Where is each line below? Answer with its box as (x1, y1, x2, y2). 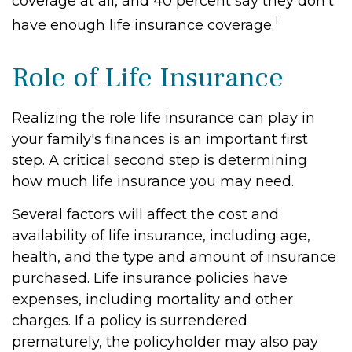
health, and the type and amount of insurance (12, 248, 336, 266)
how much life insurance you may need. (12, 173, 294, 190)
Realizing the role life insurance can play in (12, 109, 315, 126)
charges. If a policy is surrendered (12, 312, 247, 329)
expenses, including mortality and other (12, 291, 293, 308)
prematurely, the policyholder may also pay (12, 333, 318, 350)
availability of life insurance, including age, (12, 227, 310, 244)
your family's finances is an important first (12, 130, 308, 148)
